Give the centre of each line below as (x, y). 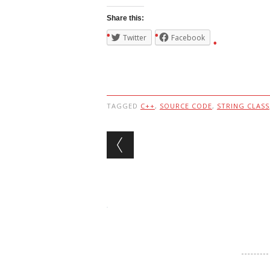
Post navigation (184, 141)
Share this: (125, 18)
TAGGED (123, 106)
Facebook (188, 38)
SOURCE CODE (186, 106)
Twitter (134, 38)
